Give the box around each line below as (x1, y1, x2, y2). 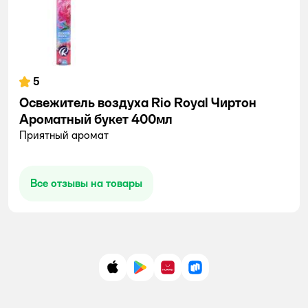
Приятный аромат (19, 129, 109, 142)
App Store (112, 265, 162, 279)
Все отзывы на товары (30, 177, 142, 190)
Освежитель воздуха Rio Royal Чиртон (19, 94, 256, 111)
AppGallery (167, 265, 221, 279)
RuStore (195, 265, 234, 279)
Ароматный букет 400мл (19, 111, 173, 127)
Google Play (140, 265, 198, 279)
